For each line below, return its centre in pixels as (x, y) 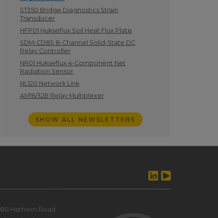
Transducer (37, 18)
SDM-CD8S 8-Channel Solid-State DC (77, 43)
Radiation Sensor (46, 71)
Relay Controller (45, 51)
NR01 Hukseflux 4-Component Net (73, 63)
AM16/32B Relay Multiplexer (62, 96)
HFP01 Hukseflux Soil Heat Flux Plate (76, 30)
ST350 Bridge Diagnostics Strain (69, 10)
